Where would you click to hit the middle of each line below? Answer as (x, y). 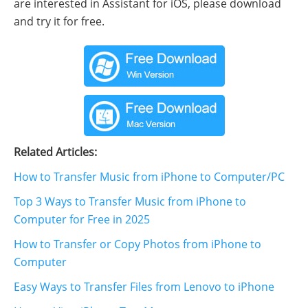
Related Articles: (55, 152)
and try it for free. (59, 21)
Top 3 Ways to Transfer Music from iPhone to (130, 201)
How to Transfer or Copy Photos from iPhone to (137, 244)
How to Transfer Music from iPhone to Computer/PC (149, 176)
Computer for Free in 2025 (82, 219)
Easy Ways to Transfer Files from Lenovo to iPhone (144, 286)
